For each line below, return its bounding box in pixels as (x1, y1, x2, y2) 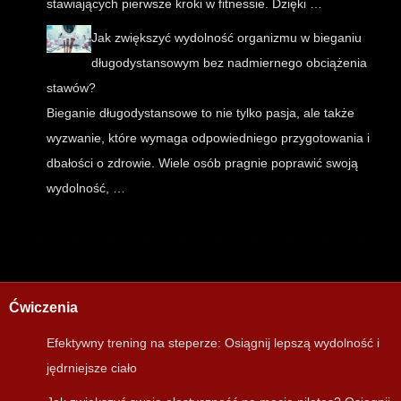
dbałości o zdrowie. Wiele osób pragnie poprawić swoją (47, 156, 358, 171)
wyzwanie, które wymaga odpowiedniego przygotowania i (47, 131, 370, 146)
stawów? (47, 81, 96, 96)
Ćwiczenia (9, 300, 78, 316)
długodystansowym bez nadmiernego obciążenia (91, 55, 367, 71)
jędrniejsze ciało (47, 361, 137, 376)
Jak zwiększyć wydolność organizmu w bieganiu (91, 30, 362, 46)
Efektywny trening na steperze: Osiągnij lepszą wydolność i (47, 336, 380, 351)
